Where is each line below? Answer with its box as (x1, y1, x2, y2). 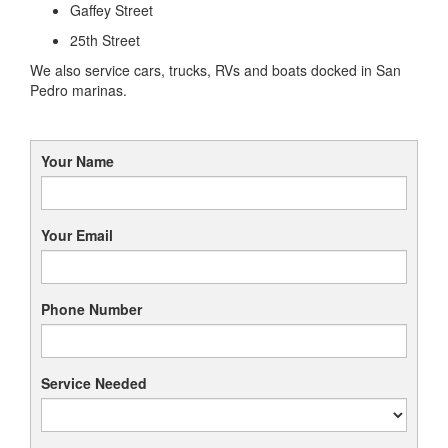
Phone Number (41, 298, 142, 319)
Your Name (41, 150, 114, 171)
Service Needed (41, 372, 147, 393)
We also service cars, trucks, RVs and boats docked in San (30, 59, 401, 80)
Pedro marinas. (30, 79, 127, 100)
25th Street (70, 29, 140, 50)
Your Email (41, 224, 113, 245)
